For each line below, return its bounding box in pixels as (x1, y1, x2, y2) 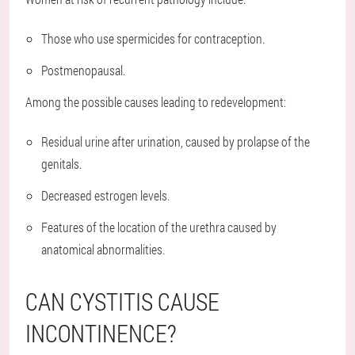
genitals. (41, 155, 82, 173)
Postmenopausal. (41, 62, 125, 79)
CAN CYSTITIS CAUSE (25, 286, 219, 318)
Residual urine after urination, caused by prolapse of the (41, 133, 310, 151)
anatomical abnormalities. (41, 241, 165, 258)
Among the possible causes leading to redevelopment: (25, 94, 286, 111)
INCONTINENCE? (25, 318, 177, 349)
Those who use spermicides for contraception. (41, 30, 265, 48)
